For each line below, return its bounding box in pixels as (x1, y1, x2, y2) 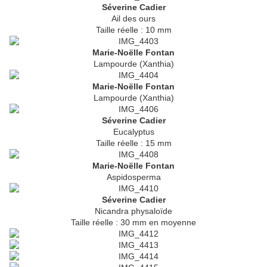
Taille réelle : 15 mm (95, 138, 172, 148)
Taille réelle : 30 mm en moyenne (71, 218, 196, 228)
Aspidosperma (106, 172, 161, 182)
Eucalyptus (113, 127, 154, 137)
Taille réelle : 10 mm (95, 25, 172, 35)
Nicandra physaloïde (95, 206, 172, 216)
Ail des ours (111, 14, 156, 24)
